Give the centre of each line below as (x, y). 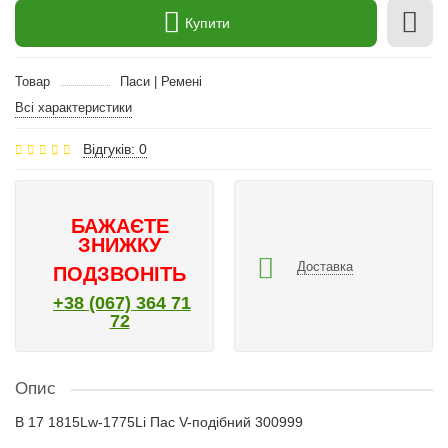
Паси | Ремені (160, 81)
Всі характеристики (73, 107)
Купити (207, 22)
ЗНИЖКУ (119, 245)
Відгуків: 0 (115, 149)
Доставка (325, 266)
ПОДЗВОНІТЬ (119, 274)
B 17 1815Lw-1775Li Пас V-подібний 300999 (159, 422)
